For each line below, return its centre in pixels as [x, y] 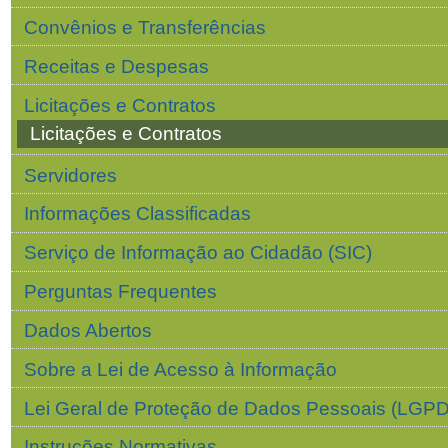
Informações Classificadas [137, 214]
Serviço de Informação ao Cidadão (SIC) [197, 253]
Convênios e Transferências [144, 27]
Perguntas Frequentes [120, 292]
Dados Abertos [87, 330]
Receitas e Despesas [116, 66]
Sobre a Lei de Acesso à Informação [180, 369]
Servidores [70, 175]
